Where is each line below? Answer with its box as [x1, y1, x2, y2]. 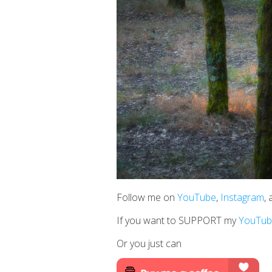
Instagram [220, 191, 264, 205]
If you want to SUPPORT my [117, 214, 239, 228]
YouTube [177, 191, 216, 205]
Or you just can [117, 237, 182, 251]
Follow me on [117, 191, 177, 205]
